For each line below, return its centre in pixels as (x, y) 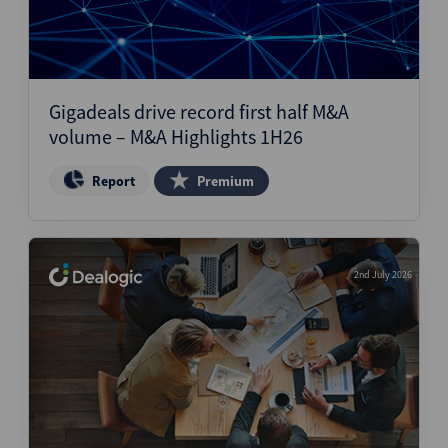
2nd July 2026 (383, 274)
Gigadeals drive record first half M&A (199, 111)
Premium (225, 181)
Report (113, 181)
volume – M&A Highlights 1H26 (176, 136)
